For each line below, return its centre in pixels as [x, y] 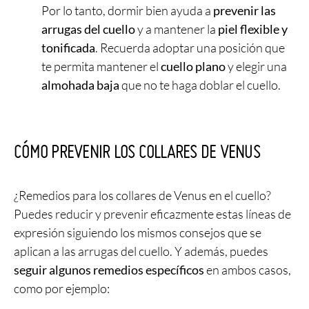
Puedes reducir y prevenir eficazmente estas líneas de [152, 214]
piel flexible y [253, 29]
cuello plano [193, 67]
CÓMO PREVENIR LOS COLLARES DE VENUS [137, 152]
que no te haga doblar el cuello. [200, 85]
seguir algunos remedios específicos [109, 270]
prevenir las [245, 11]
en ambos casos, [248, 270]
